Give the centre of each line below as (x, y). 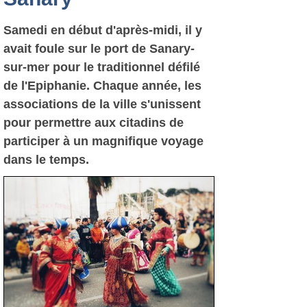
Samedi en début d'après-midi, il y (103, 30)
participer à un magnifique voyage (103, 141)
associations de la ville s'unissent (102, 104)
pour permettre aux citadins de (94, 123)
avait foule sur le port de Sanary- (99, 49)
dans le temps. (46, 160)
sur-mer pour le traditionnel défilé (102, 67)
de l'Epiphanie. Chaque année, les (102, 86)
